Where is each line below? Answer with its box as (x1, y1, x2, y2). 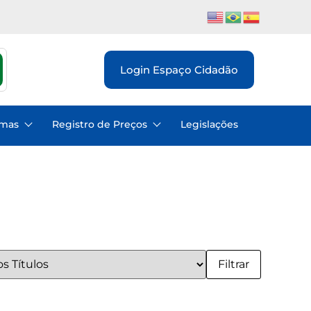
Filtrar (218, 257, 250, 271)
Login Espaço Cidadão (120, 62, 238, 76)
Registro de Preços (52, 117, 147, 131)
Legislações (180, 117, 238, 131)
